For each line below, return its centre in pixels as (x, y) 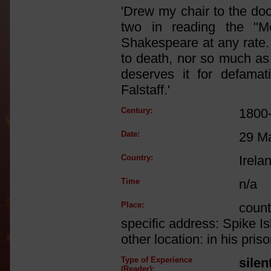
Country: (137, 158)
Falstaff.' (145, 90)
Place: (132, 205)
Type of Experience (157, 260)
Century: (137, 110)
